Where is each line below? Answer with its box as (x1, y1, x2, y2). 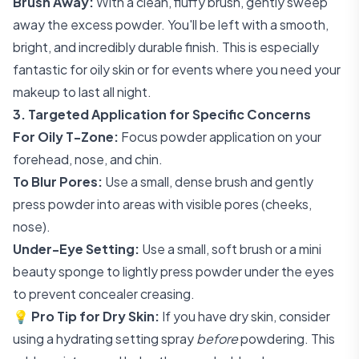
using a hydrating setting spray (13, 330, 196, 347)
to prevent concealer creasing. (13, 285, 195, 302)
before (196, 330, 238, 347)
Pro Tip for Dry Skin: (31, 308, 159, 325)
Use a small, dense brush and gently (103, 173, 313, 190)
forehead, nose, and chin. (13, 151, 163, 167)
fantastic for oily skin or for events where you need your (13, 61, 341, 78)
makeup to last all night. (13, 83, 151, 100)
